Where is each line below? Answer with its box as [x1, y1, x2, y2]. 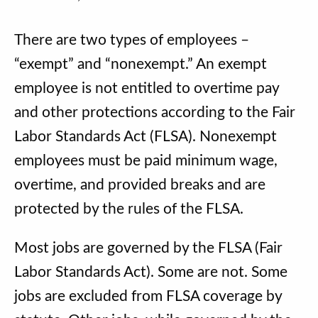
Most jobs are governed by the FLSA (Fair [14, 241, 283, 256]
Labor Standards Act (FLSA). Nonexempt [14, 128, 277, 144]
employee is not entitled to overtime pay [14, 80, 279, 96]
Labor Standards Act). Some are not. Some [14, 265, 287, 280]
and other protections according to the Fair [14, 104, 295, 120]
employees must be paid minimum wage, [14, 153, 278, 168]
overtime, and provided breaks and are [14, 177, 265, 192]
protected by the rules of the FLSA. [14, 201, 243, 216]
